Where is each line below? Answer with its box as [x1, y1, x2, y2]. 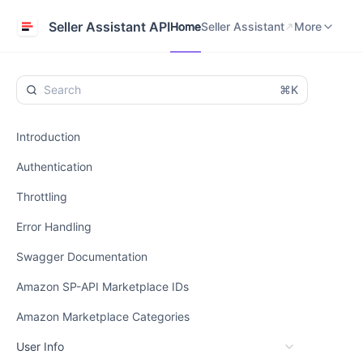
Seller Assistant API [49, 18, 170, 35]
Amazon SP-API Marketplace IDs [16, 280, 189, 293]
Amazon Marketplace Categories [16, 310, 190, 323]
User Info [16, 340, 64, 353]
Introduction [16, 130, 80, 143]
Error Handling [16, 220, 92, 233]
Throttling [16, 190, 67, 203]
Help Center [294, 6, 357, 20]
